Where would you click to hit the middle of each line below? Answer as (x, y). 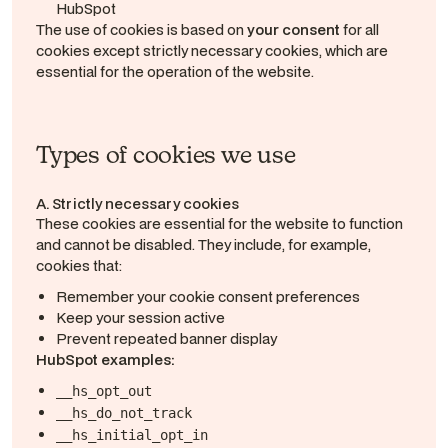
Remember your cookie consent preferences (207, 296)
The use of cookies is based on (141, 29)
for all (359, 29)
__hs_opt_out (103, 391)
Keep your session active (140, 317)
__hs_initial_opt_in (131, 435)
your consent (293, 29)
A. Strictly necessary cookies (137, 203)
